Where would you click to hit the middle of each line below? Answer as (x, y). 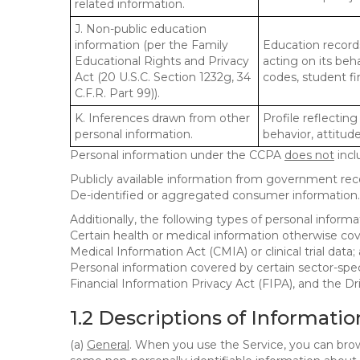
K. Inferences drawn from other (162, 118)
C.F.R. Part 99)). (117, 93)
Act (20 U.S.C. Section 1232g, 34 (163, 77)
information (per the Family (151, 45)
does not (309, 155)
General (108, 345)
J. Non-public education (141, 29)
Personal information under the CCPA (177, 155)
